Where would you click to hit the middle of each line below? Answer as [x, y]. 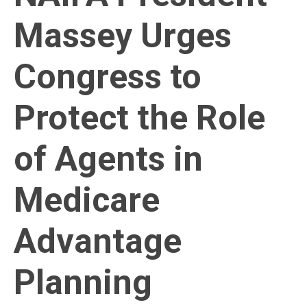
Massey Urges [123, 36]
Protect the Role [139, 118]
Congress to [108, 77]
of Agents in [108, 159]
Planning [83, 283]
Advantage [98, 242]
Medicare [87, 200]
